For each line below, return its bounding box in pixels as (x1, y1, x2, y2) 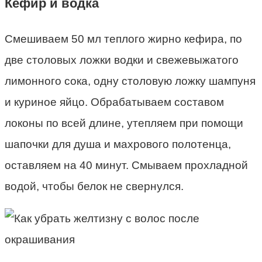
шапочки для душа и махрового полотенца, (5, 138, 231, 150)
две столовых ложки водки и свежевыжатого (5, 54, 239, 66)
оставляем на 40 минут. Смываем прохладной (5, 159, 248, 171)
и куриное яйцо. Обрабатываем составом (5, 96, 224, 108)
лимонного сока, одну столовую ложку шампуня (5, 75, 256, 87)
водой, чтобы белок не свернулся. (5, 180, 184, 192)
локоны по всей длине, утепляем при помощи (5, 117, 243, 129)
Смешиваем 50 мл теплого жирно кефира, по (5, 33, 242, 45)
